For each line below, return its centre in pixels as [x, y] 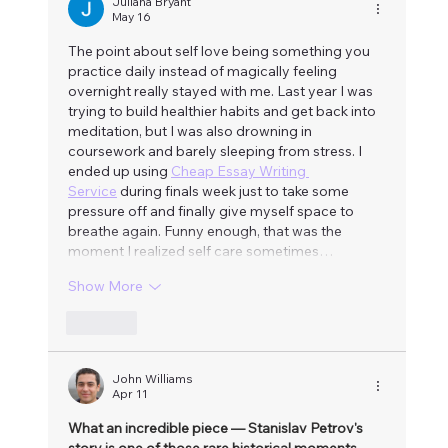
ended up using [119, 170]
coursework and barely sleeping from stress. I [216, 150]
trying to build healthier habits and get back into [223, 110]
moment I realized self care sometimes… [200, 250]
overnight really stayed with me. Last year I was [222, 90]
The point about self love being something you [220, 50]
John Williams [152, 378]
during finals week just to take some [234, 190]
